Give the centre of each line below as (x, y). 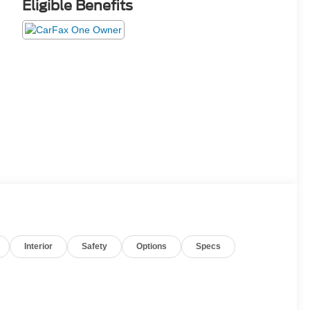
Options (152, 246)
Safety (95, 246)
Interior (39, 246)
